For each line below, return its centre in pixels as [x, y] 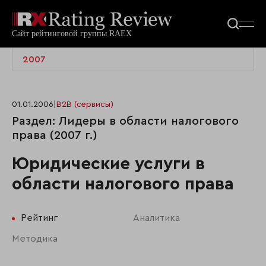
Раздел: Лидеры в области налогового [125, 121]
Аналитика [156, 218]
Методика [35, 239]
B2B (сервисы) [85, 105]
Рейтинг [39, 218]
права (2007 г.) [55, 136]
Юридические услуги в [108, 164]
